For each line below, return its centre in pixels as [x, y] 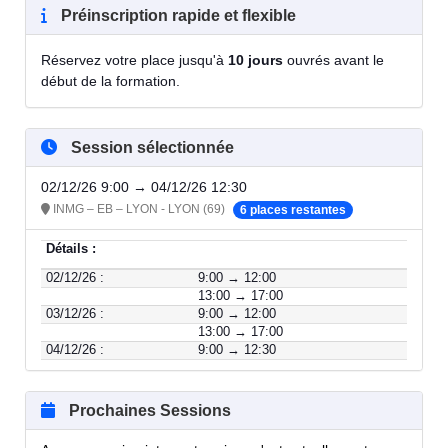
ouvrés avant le [333, 60]
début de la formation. [110, 81]
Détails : [71, 249]
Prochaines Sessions [148, 411]
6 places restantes [293, 209]
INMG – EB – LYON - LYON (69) [137, 209]
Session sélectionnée [150, 148]
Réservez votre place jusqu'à [134, 60]
